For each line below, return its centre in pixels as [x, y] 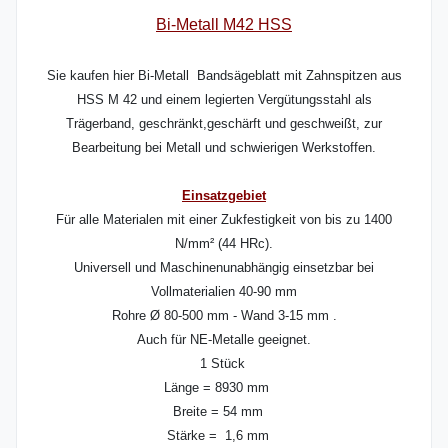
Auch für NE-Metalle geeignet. [224, 339]
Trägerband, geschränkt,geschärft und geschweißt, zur [224, 123]
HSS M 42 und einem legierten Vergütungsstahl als [224, 99]
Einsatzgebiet [224, 195]
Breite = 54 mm [224, 411]
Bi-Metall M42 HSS [224, 24]
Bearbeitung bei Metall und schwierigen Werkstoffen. [224, 147]
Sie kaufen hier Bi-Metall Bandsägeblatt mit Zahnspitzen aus [224, 75]
